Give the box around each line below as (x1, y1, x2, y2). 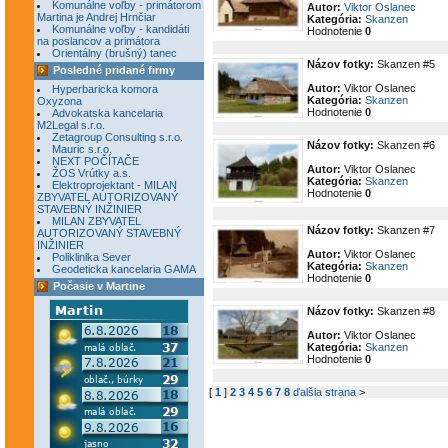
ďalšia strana (293, 386, 356, 398)
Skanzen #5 (374, 58, 435, 70)
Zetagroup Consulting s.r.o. (52, 131, 183, 143)
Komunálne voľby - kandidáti (52, 23, 189, 35)
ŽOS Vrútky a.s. (52, 167, 131, 179)
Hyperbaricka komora (52, 83, 158, 95)
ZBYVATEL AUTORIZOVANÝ (37, 191, 178, 203)
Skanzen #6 (374, 139, 435, 151)
